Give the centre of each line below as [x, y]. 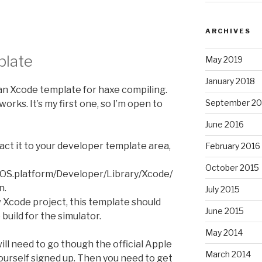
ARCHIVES [228, 31]
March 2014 [228, 254]
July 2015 [222, 189]
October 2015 [232, 167]
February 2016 [232, 146]
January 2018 [230, 81]
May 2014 [224, 232]
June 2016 [224, 124]
